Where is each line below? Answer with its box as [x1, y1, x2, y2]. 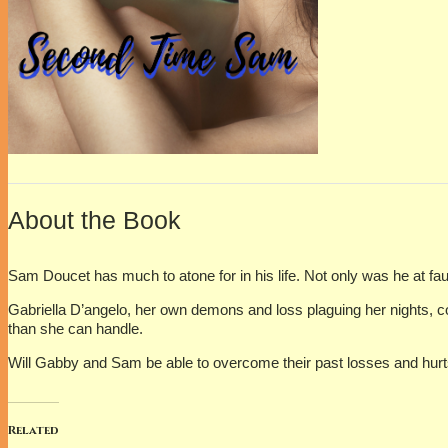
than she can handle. [8, 320, 143, 338]
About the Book [8, 206, 181, 235]
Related [8, 422, 59, 439]
